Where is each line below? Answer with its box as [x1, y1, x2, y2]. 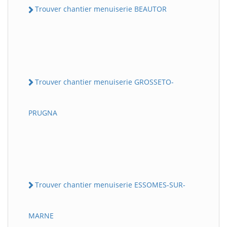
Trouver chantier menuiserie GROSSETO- [35, 77, 174, 87]
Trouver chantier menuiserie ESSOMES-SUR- [35, 179, 185, 190]
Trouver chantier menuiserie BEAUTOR [35, 4, 167, 14]
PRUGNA [28, 107, 57, 118]
